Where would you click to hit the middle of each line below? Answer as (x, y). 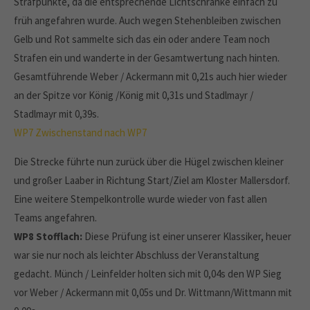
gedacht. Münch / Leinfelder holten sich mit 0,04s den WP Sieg (148, 274)
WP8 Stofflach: (48, 236)
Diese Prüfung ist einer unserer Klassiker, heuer (187, 236)
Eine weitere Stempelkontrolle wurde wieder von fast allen (140, 199)
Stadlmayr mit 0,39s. (56, 114)
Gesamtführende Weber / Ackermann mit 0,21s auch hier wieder (151, 76)
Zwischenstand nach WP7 (91, 133)
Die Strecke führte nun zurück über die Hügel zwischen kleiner (149, 162)
